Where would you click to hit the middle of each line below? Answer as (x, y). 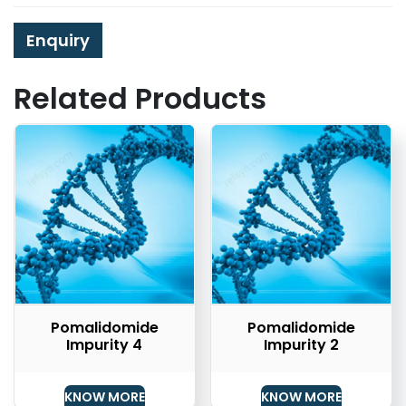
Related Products (140, 99)
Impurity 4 (105, 344)
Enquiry (58, 41)
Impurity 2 (302, 344)
